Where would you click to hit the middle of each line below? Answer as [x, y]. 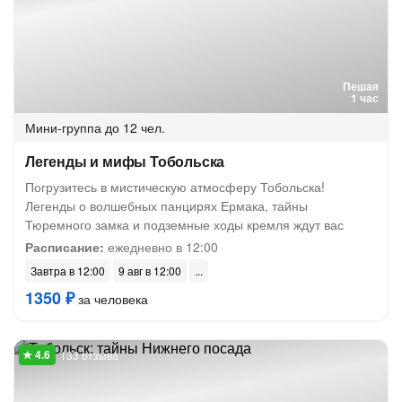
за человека [111, 299]
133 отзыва [89, 355]
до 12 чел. [135, 127]
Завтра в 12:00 [68, 271]
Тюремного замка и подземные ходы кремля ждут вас [184, 224]
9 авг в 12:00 [150, 271]
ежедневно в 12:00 [161, 247]
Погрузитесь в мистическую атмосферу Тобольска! [175, 187]
